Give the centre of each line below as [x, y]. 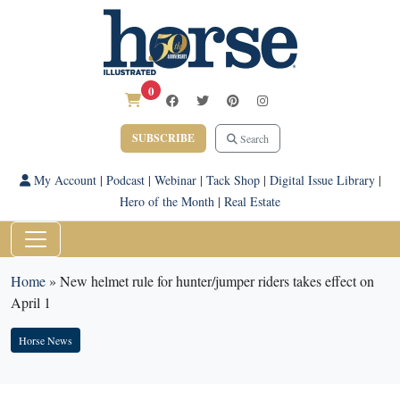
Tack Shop [233, 180]
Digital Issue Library [322, 180]
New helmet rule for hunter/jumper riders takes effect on [217, 281]
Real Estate [252, 201]
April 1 [31, 302]
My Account [63, 180]
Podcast [125, 180]
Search [253, 138]
